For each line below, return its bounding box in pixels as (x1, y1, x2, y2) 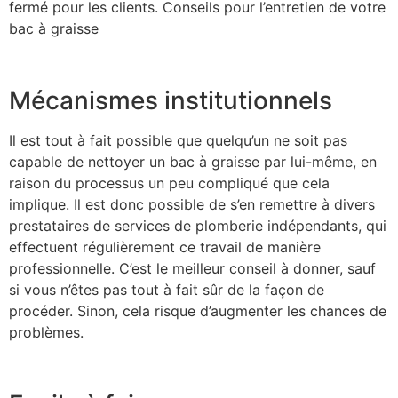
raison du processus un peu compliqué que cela (9, 173, 330, 192)
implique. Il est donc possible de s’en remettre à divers (9, 195, 375, 213)
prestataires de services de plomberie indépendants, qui (9, 216, 386, 235)
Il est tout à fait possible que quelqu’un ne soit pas (9, 131, 347, 149)
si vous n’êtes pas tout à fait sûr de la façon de (9, 280, 324, 298)
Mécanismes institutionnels (9, 84, 332, 115)
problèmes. (9, 322, 84, 341)
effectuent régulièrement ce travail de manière (9, 237, 321, 256)
